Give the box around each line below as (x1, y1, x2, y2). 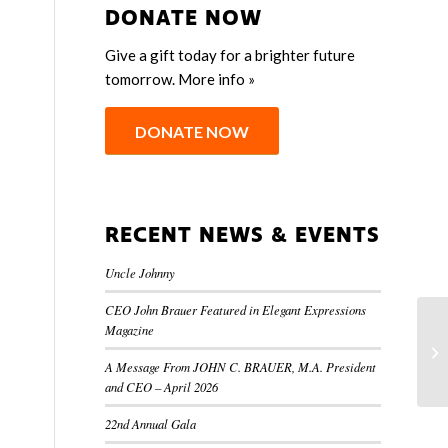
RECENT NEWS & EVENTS (105, 221, 381, 251)
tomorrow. (105, 70, 179, 89)
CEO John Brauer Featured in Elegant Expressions (105, 301, 367, 319)
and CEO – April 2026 (105, 378, 219, 396)
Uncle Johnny (105, 264, 176, 282)
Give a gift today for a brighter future (105, 46, 356, 65)
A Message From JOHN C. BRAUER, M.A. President (105, 358, 377, 376)
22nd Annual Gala (105, 415, 197, 433)
